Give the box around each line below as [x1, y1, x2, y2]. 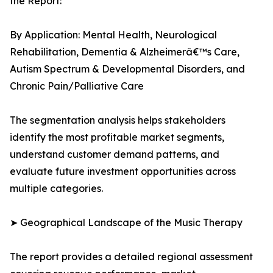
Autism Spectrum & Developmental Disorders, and [10, 63, 245, 76]
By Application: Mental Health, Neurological [10, 29, 217, 41]
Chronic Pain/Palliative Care [10, 80, 144, 93]
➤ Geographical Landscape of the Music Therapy [10, 216, 243, 229]
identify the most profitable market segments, [10, 131, 224, 144]
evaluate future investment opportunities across [10, 165, 236, 178]
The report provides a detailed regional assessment [10, 250, 253, 263]
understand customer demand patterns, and [10, 148, 219, 161]
